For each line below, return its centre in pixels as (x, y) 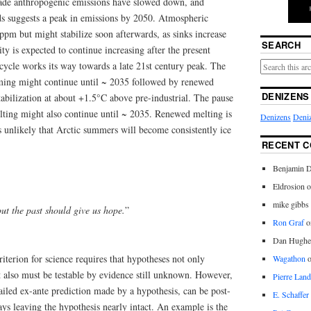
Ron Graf (288, 222)
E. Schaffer (291, 295)
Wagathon (289, 259)
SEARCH (281, 45)
